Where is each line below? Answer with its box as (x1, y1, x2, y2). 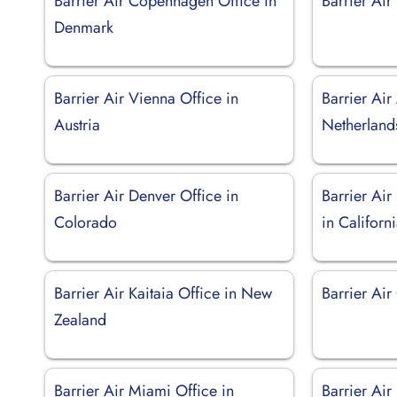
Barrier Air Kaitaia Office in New (54, 281, 272, 305)
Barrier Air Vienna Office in (54, 86, 238, 110)
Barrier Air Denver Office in (54, 183, 238, 207)
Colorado (54, 210, 117, 234)
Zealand (54, 307, 106, 331)
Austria (54, 113, 100, 136)
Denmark (54, 15, 113, 39)
